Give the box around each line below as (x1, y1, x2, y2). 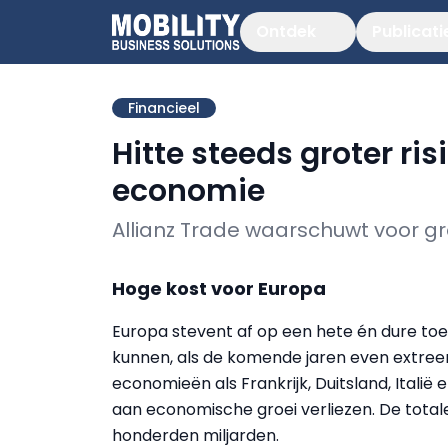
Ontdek (256, 20, 316, 43)
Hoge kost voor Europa (112, 276, 326, 301)
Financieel (128, 98, 200, 118)
